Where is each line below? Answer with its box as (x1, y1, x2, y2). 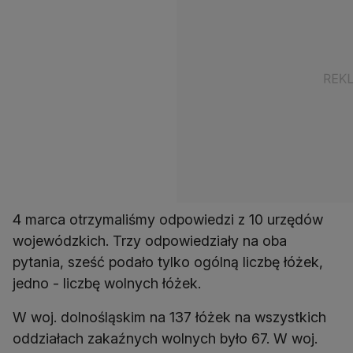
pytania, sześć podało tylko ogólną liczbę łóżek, (13, 253, 323, 270)
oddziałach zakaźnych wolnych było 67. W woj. (13, 329, 318, 347)
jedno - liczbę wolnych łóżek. (13, 274, 201, 292)
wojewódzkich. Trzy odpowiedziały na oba (13, 232, 287, 249)
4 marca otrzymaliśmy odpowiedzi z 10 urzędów (13, 210, 323, 228)
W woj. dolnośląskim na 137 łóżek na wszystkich (13, 308, 326, 325)
